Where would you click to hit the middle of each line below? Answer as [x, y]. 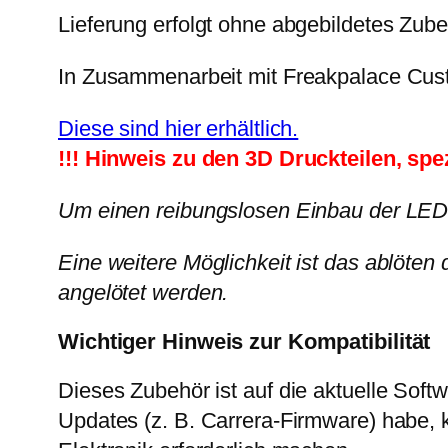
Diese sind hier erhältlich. [178, 129]
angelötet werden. [143, 293]
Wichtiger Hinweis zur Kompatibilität [244, 342]
